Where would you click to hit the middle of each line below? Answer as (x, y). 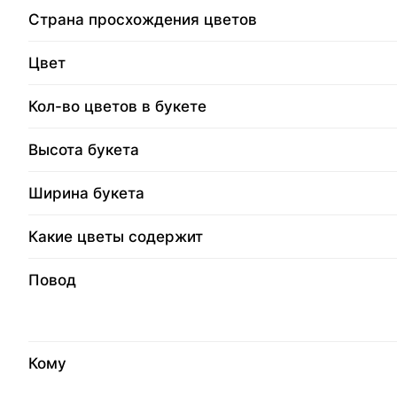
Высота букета (84, 150)
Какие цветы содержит (116, 237)
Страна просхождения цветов (143, 20)
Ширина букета (86, 194)
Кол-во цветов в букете (117, 107)
